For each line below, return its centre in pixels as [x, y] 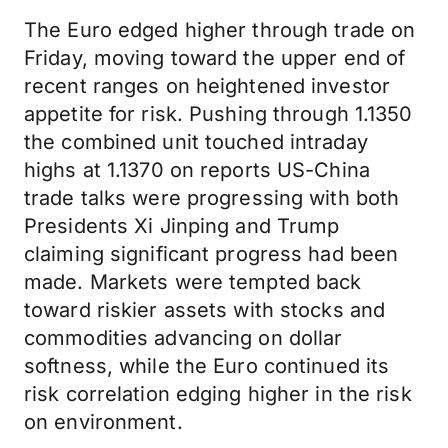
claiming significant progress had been [211, 254]
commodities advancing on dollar [183, 338]
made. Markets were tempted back [193, 282]
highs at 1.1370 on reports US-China [197, 170]
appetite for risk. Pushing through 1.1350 [218, 114]
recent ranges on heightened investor [207, 86]
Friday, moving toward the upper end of [215, 58]
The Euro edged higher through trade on [220, 30]
